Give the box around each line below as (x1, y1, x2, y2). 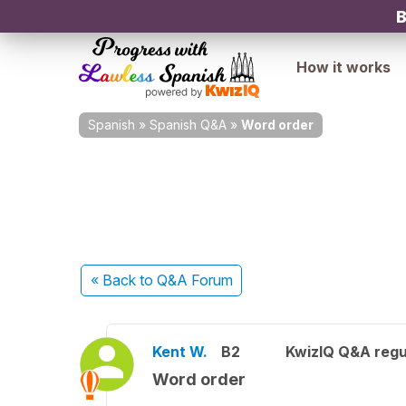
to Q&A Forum (139, 271, 233, 289)
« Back (90, 271, 140, 289)
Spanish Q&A (150, 117, 227, 132)
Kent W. (152, 343, 208, 361)
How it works (296, 58, 391, 76)
